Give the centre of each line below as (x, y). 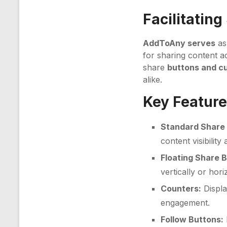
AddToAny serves (179, 43)
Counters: (181, 188)
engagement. (185, 203)
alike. (153, 80)
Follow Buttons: (192, 219)
